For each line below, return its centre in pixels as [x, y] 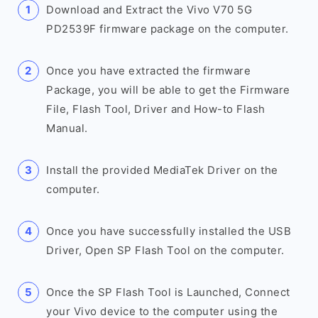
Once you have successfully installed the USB [169, 231]
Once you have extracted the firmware [148, 71]
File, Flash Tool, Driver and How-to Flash [156, 109]
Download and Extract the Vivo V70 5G [149, 10]
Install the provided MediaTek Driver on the [162, 170]
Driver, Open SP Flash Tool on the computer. [165, 250]
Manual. [67, 128]
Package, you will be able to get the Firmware [168, 90]
